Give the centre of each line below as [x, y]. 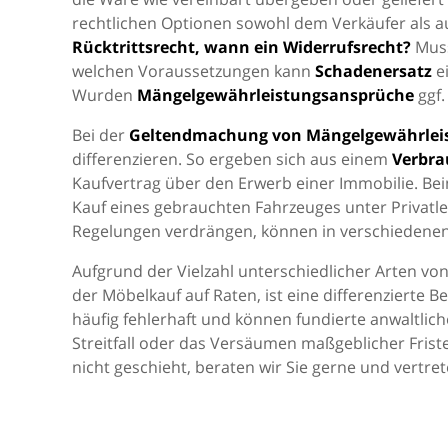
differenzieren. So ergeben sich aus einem [232, 159]
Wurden [104, 95]
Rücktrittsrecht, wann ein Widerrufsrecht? [241, 47]
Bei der [100, 135]
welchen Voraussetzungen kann [193, 71]
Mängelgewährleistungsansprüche [275, 95]
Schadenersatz [373, 71]
